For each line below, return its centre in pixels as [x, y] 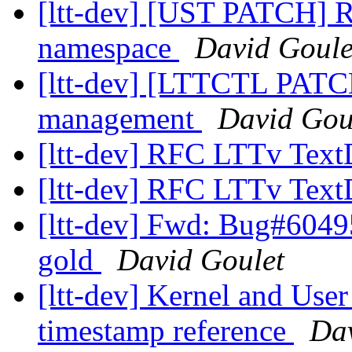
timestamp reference [166, 331]
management [120, 119]
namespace [108, 48]
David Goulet [201, 260]
